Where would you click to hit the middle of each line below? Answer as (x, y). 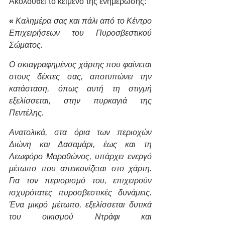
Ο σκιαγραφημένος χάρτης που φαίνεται (80, 64)
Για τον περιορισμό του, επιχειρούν (80, 180)
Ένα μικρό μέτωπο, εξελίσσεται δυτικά (80, 204)
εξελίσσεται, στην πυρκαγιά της (80, 100)
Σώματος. (26, 45)
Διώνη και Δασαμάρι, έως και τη (80, 144)
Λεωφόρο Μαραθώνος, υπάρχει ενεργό (80, 156)
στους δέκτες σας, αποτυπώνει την (80, 76)
